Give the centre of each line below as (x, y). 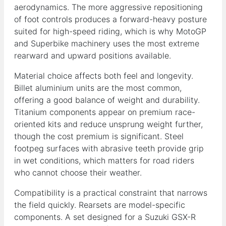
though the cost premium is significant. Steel (99, 136)
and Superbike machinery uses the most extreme (107, 43)
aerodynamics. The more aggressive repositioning (108, 7)
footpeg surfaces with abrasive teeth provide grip (109, 148)
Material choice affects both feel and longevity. (104, 75)
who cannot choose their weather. (78, 172)
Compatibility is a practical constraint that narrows (111, 192)
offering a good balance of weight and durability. (107, 100)
